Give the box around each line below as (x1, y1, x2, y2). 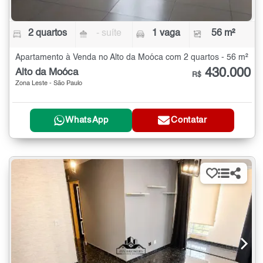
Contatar (171, 116, 207, 125)
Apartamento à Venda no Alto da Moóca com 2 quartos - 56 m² (15, 53, 248, 62)
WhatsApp (65, 116, 109, 125)
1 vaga (151, 29, 180, 39)
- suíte (96, 29, 122, 39)
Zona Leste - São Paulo (15, 80, 82, 87)
